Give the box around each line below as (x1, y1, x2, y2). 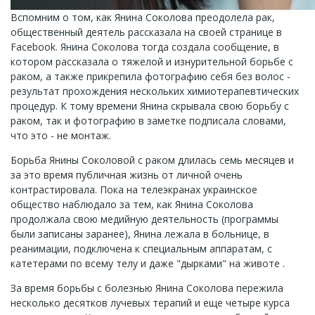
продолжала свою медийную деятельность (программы (11, 212, 278, 226)
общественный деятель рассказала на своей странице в (11, 25, 282, 39)
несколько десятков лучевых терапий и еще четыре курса (11, 296, 290, 309)
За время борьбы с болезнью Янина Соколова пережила (11, 281, 283, 295)
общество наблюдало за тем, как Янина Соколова (11, 198, 253, 211)
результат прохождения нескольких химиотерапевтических (11, 84, 299, 98)
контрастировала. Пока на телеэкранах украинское (11, 183, 257, 196)
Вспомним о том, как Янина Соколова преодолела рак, (11, 11, 275, 24)
